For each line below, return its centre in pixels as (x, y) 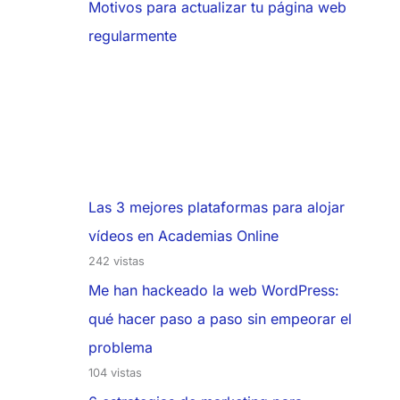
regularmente (132, 36)
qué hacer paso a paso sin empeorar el (220, 319)
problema (120, 348)
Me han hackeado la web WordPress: (213, 291)
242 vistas (116, 262)
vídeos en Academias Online (183, 236)
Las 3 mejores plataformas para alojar (216, 208)
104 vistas (115, 373)
